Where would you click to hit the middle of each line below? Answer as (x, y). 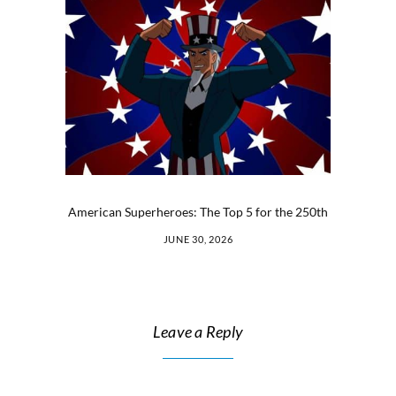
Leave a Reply (198, 331)
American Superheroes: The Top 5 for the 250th (198, 211)
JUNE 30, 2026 (198, 239)
